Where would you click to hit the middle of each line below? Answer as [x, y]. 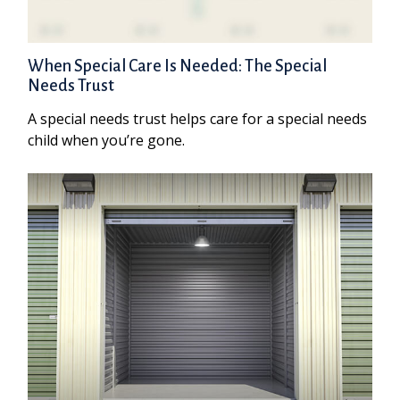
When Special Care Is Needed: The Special [178, 66]
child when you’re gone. [107, 140]
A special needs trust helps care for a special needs [198, 118]
